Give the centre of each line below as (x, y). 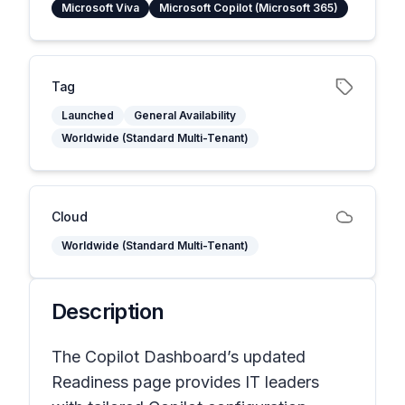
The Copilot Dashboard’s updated (179, 357)
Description (108, 311)
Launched (88, 115)
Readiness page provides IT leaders (185, 382)
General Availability (185, 115)
